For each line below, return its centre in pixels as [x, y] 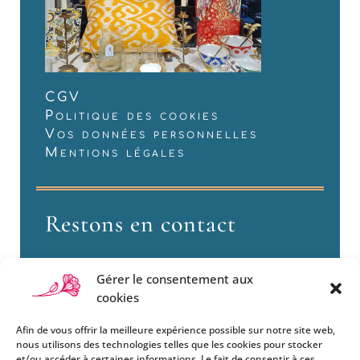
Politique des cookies [132, 116]
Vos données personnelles [151, 135]
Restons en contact [140, 224]
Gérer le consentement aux [175, 279]
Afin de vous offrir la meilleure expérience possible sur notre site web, [176, 330]
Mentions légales [115, 153]
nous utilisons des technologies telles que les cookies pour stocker [169, 344]
